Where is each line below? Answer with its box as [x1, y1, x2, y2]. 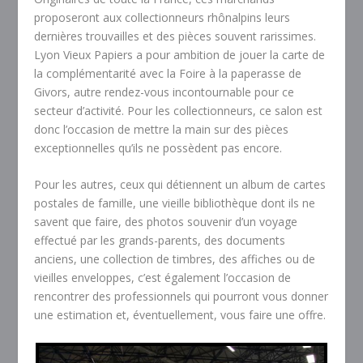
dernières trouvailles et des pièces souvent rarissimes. [34, 28, 317, 45]
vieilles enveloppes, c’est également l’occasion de [34, 270, 292, 286]
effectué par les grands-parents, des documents [34, 233, 286, 249]
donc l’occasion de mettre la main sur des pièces [34, 122, 289, 138]
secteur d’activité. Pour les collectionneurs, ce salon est [34, 103, 323, 119]
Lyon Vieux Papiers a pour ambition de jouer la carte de [34, 47, 326, 63]
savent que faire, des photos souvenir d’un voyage [34, 214, 298, 230]
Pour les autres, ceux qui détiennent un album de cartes [34, 177, 327, 193]
